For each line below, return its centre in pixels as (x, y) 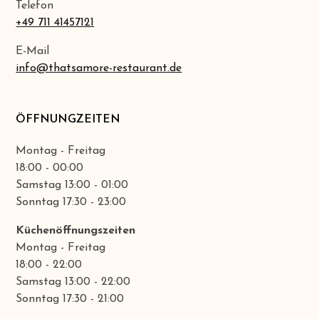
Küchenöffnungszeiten (76, 231)
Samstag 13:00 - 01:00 (72, 185)
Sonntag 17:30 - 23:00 (71, 203)
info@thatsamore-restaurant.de (99, 69)
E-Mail (33, 52)
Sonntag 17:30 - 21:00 (70, 299)
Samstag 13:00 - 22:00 (73, 282)
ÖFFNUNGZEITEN (68, 120)
